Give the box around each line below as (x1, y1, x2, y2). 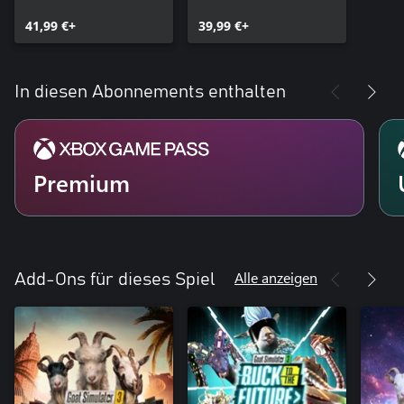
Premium (33, 167, 130, 199)
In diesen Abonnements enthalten (14, 83, 286, 102)
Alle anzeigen (234, 268, 317, 288)
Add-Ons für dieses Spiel (14, 271, 216, 289)
